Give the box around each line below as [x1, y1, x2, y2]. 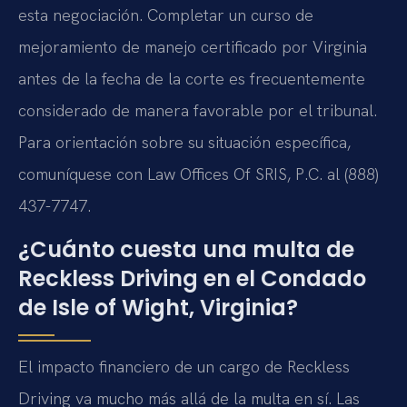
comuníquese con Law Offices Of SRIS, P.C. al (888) [18, 164, 378, 185]
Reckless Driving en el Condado [18, 263, 366, 293]
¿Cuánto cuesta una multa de [18, 233, 354, 264]
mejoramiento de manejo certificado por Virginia [18, 36, 367, 58]
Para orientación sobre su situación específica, [18, 132, 351, 154]
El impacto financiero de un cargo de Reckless [18, 355, 350, 377]
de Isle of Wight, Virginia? [18, 292, 298, 323]
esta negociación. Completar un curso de [18, 5, 313, 26]
